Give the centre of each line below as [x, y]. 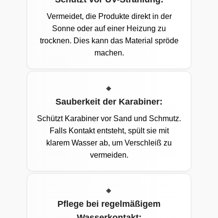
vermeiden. [109, 155]
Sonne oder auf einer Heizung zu [109, 29]
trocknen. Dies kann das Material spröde [109, 41]
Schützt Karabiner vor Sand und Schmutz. [109, 119]
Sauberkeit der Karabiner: [109, 102]
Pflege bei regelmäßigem [109, 204]
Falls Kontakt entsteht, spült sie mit [109, 131]
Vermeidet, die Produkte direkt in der [109, 17]
